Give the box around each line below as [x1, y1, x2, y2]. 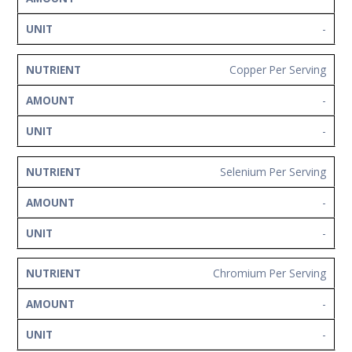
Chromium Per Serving [213, 266, 326, 281]
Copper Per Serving [229, 62, 326, 77]
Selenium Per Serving [220, 163, 326, 179]
